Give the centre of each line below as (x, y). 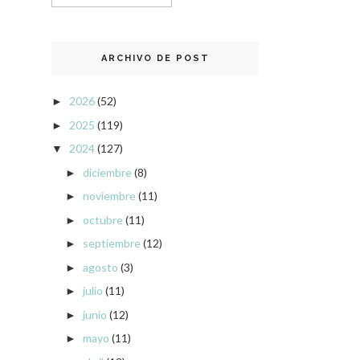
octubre (102, 219)
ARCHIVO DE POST (155, 59)
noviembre (109, 196)
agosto (100, 267)
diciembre (107, 172)
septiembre (111, 243)
